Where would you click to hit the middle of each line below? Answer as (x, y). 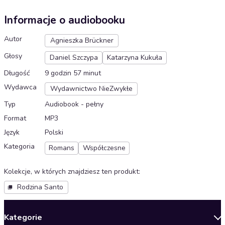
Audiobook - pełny (74, 104)
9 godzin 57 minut (73, 73)
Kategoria (19, 147)
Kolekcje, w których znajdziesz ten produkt (71, 172)
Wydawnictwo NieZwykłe (91, 89)
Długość (17, 73)
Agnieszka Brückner (82, 41)
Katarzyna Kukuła (135, 58)
